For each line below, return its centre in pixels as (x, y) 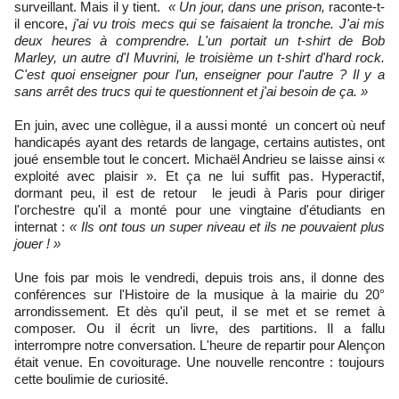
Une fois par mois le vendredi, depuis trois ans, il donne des (199, 277)
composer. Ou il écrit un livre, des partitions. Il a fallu (199, 328)
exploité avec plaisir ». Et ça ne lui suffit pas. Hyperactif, (199, 175)
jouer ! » (37, 243)
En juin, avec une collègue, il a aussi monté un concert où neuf (199, 125)
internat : (42, 226)
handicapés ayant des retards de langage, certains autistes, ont (199, 142)
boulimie (70, 379)
